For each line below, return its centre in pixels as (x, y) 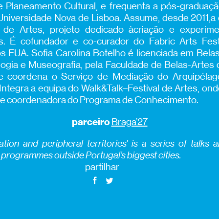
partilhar (102, 167)
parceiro (91, 121)
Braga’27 (129, 122)
